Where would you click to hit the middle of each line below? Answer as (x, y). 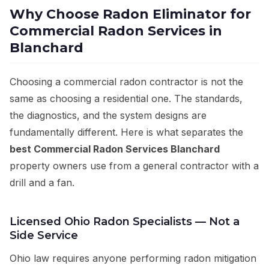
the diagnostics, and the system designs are (108, 116)
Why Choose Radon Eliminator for (130, 14)
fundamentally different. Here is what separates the (126, 132)
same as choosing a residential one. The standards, (126, 99)
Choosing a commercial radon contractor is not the (126, 82)
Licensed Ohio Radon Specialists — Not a (125, 222)
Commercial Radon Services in (116, 31)
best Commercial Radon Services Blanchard (115, 149)
